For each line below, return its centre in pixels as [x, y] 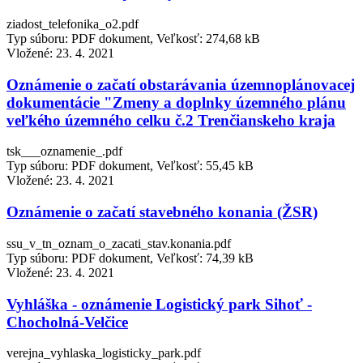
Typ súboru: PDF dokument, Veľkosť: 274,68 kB [133, 39]
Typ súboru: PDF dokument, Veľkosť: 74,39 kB [130, 258]
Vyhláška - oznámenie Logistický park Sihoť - [159, 304]
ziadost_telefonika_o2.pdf [73, 24]
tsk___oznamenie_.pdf [64, 152]
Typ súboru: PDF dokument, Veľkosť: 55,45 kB [130, 166]
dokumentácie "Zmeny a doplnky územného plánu [176, 102]
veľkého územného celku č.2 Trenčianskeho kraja [171, 120]
